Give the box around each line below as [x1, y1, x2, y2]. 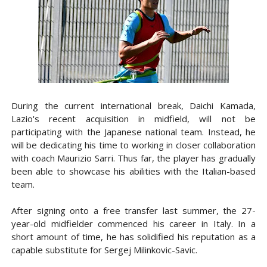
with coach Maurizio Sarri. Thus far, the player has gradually [11, 152, 256, 164]
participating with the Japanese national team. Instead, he [11, 126, 256, 138]
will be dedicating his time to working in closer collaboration [11, 139, 256, 151]
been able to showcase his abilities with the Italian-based [11, 165, 256, 178]
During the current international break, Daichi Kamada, [11, 100, 256, 112]
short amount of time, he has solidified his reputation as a [11, 231, 256, 243]
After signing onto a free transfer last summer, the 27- [11, 204, 256, 217]
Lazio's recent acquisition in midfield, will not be [11, 113, 256, 125]
